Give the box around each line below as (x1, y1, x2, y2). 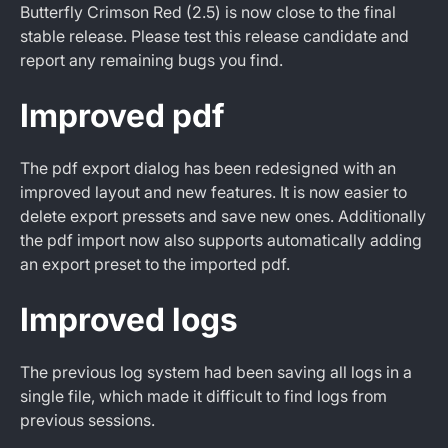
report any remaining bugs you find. (20, 50, 283, 70)
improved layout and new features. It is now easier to (20, 182, 407, 202)
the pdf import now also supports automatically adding (20, 230, 422, 250)
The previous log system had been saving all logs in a (20, 362, 412, 382)
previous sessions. (20, 410, 155, 430)
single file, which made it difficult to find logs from (20, 386, 387, 406)
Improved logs (20, 300, 238, 339)
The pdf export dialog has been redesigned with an (20, 158, 396, 178)
